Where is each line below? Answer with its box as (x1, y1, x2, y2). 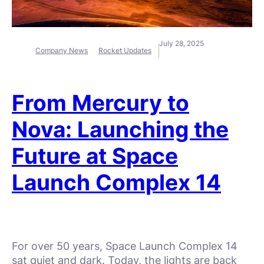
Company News (35, 46, 88, 55)
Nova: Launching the (12, 115, 229, 143)
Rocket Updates (98, 46, 151, 55)
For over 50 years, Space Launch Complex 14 (12, 239, 237, 252)
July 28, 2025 (159, 39, 204, 48)
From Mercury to (12, 89, 189, 116)
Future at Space (12, 142, 178, 169)
